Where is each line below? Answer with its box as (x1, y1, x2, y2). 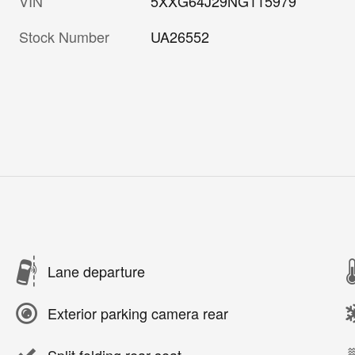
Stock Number (19, 25, 109, 47)
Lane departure (48, 261, 145, 282)
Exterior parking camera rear (48, 303, 228, 324)
